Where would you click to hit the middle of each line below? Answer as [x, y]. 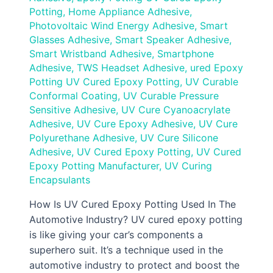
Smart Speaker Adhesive [172, 40]
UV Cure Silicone [179, 138]
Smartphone [186, 54]
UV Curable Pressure [171, 96]
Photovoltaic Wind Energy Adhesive [112, 26]
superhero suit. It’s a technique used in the [126, 250]
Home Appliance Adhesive [129, 12]
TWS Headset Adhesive [131, 68]
